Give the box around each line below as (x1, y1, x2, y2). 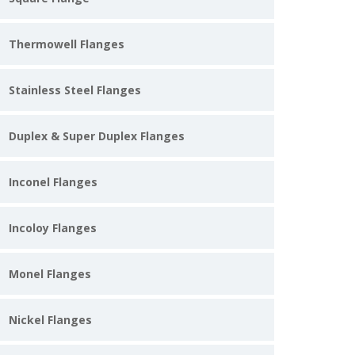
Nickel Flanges (9, 312, 92, 327)
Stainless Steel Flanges (9, 82, 141, 97)
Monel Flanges (9, 266, 91, 281)
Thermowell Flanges (9, 36, 124, 52)
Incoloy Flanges (9, 220, 97, 235)
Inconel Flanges (9, 174, 97, 189)
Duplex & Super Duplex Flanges (9, 128, 185, 143)
